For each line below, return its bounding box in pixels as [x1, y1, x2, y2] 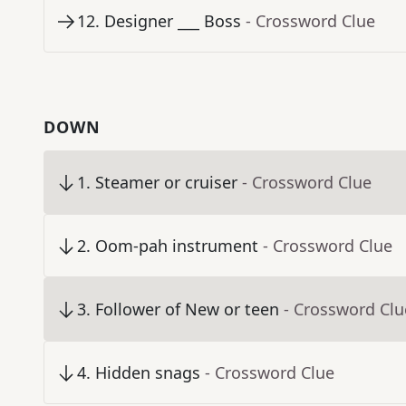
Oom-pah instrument [95, 235, 258, 257]
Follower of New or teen [95, 298, 279, 321]
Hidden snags [95, 362, 200, 384]
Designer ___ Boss [104, 10, 241, 33]
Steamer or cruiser [95, 171, 237, 194]
